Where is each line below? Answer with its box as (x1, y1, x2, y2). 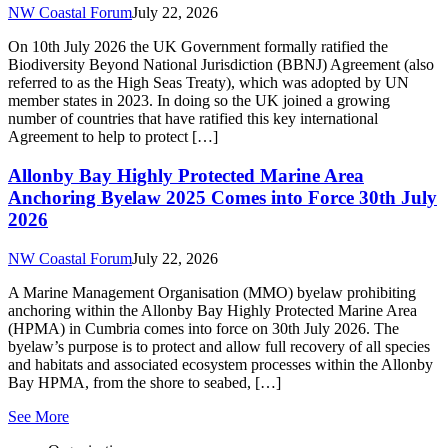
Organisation (48, 137, 129, 155)
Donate (88, 225, 134, 243)
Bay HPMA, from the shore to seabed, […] (8, 69, 281, 87)
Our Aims (88, 189, 150, 207)
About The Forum (88, 171, 203, 189)
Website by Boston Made (8, 379, 167, 397)
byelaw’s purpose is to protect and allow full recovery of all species (8, 33, 430, 51)
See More (8, 103, 69, 121)
